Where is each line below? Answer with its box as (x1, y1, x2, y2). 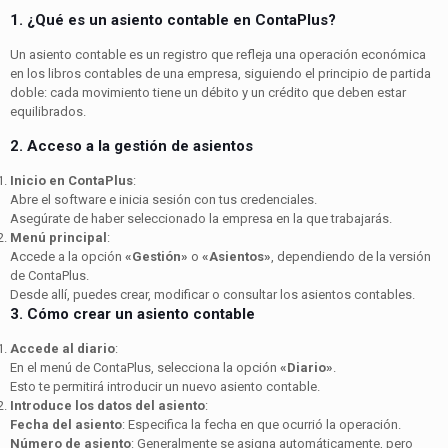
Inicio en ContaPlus (10, 172, 133, 188)
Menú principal (10, 229, 107, 245)
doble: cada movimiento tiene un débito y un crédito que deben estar (10, 84, 406, 100)
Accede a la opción (10, 248, 125, 264)
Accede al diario (10, 340, 115, 356)
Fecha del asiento (10, 416, 122, 432)
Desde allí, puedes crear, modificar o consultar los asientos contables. (10, 286, 415, 302)
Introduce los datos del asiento (10, 397, 205, 413)
